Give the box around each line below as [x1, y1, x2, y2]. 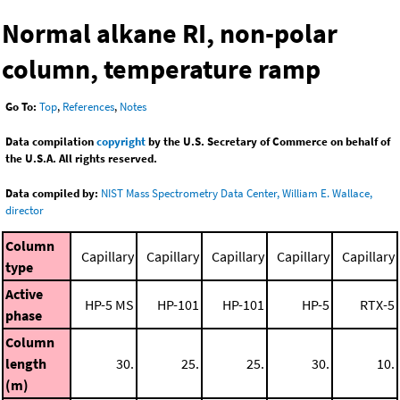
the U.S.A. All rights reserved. [5, 151, 157, 167]
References [62, 99, 114, 115]
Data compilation [5, 134, 96, 150]
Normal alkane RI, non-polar [2, 16, 337, 51]
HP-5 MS [85, 295, 134, 313]
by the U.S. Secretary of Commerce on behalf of [146, 134, 390, 150]
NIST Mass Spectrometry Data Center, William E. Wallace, [101, 186, 372, 202]
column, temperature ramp [2, 52, 321, 87]
